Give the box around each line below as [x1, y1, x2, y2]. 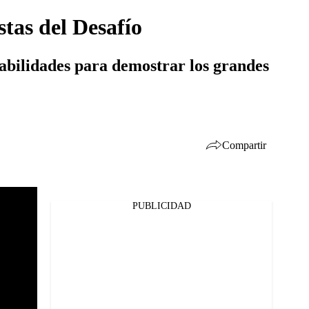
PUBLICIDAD [132, 201, 191, 211]
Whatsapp [35, 244, 78, 255]
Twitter [35, 226, 66, 237]
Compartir [222, 139, 266, 151]
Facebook [35, 208, 75, 219]
